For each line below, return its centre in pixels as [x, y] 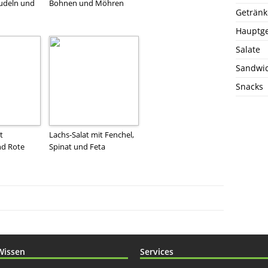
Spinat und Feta [77, 146]
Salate [248, 49]
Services [156, 251]
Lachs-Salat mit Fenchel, [92, 134]
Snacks [249, 86]
